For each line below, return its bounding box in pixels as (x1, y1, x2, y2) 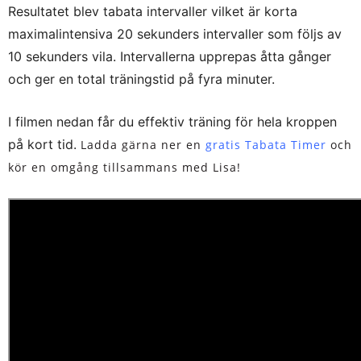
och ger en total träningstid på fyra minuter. (8, 70, 275, 87)
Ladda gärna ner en (81, 136, 205, 152)
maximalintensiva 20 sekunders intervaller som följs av (8, 25, 342, 42)
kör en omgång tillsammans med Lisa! (8, 159, 241, 175)
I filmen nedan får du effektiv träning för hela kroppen (8, 113, 337, 130)
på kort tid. (8, 135, 81, 152)
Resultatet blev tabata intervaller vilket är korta (8, 2, 297, 19)
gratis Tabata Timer (205, 136, 326, 152)
